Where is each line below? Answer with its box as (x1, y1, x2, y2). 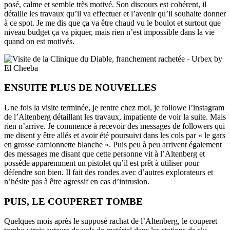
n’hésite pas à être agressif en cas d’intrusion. (4, 177, 149, 186)
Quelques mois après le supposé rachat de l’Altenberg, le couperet (4, 217, 217, 226)
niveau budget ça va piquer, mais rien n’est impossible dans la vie (4, 27, 215, 36)
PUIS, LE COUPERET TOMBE (4, 196, 143, 207)
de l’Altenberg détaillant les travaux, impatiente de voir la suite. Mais (4, 112, 226, 121)
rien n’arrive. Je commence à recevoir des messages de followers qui (4, 121, 225, 130)
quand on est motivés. (4, 36, 74, 46)
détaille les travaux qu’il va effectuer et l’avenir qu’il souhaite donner (4, 9, 226, 18)
